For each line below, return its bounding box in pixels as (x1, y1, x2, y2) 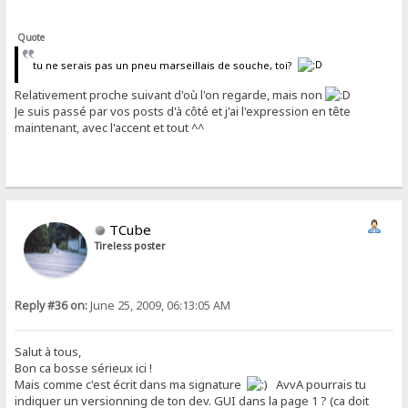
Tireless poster (95, 239, 167, 252)
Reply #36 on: (15, 297, 88, 313)
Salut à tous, (15, 342, 82, 360)
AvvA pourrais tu (268, 375, 367, 393)
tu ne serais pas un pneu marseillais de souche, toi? (32, 58, 298, 73)
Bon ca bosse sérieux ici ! (15, 359, 153, 376)
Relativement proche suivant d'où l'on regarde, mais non (15, 86, 326, 103)
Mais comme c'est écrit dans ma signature (15, 375, 248, 393)
